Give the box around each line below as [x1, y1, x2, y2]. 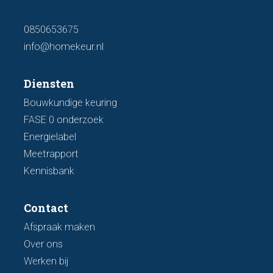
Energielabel [24, 131, 77, 143]
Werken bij [24, 255, 69, 267]
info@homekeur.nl [24, 41, 104, 52]
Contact [24, 200, 69, 215]
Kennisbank [24, 165, 75, 177]
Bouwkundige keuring [24, 97, 118, 108]
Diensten [24, 76, 75, 91]
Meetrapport [24, 148, 79, 160]
